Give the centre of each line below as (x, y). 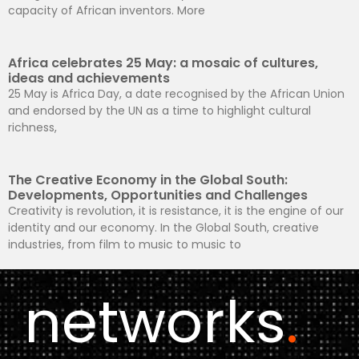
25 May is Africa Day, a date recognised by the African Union (176, 94)
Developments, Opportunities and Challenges (158, 196)
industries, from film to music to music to (125, 245)
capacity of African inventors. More (107, 11)
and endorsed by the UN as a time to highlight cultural (159, 111)
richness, (32, 128)
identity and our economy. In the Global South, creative (163, 228)
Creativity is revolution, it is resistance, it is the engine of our (176, 211)
